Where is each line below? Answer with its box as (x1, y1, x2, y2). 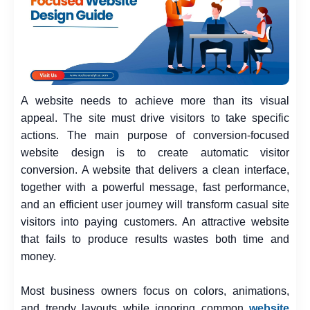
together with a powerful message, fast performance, (21, 181, 289, 194)
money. (21, 250, 56, 263)
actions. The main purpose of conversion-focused (21, 129, 289, 142)
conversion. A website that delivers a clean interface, (21, 164, 289, 176)
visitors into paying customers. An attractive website (21, 216, 289, 228)
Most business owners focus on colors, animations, (21, 285, 289, 298)
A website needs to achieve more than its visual (21, 95, 289, 107)
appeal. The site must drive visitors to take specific (21, 112, 289, 125)
